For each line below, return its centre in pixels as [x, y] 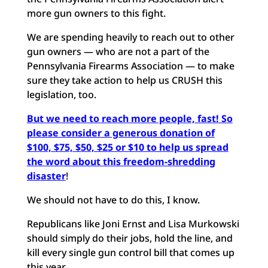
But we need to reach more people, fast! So [130, 118]
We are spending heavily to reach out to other [130, 37]
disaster [46, 176]
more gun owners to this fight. [96, 13]
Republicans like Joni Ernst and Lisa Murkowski [133, 224]
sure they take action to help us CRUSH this [124, 80]
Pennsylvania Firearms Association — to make [130, 66]
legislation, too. [61, 95]
